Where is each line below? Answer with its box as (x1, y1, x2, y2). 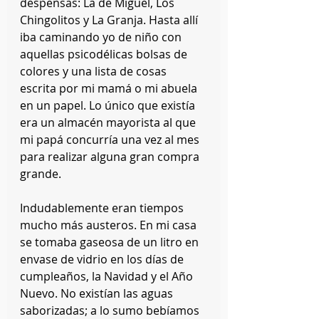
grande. (20, 166, 61, 182)
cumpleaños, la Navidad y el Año (20, 268, 196, 284)
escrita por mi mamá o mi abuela (20, 80, 200, 96)
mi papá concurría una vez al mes (20, 132, 202, 147)
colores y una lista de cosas (20, 63, 169, 79)
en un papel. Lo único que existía (20, 98, 198, 113)
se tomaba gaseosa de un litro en (20, 234, 202, 250)
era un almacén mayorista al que (20, 115, 199, 130)
